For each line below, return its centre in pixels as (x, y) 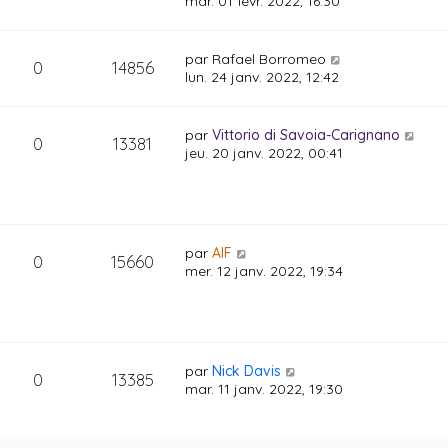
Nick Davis (247, 371)
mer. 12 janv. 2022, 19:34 (264, 271)
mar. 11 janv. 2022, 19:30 (264, 389)
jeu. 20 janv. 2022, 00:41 (264, 153)
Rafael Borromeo (269, 59)
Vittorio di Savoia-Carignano (306, 135)
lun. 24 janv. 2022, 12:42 (262, 77)
